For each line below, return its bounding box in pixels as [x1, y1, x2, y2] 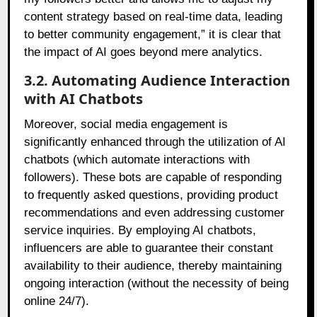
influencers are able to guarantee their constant [24, 241, 274, 255]
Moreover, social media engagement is [24, 117, 229, 132]
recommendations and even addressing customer [24, 206, 285, 220]
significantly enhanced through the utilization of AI [24, 135, 287, 149]
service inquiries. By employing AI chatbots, [24, 224, 257, 238]
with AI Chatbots [24, 89, 144, 109]
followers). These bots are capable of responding [24, 171, 282, 185]
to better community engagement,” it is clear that [24, 28, 282, 42]
